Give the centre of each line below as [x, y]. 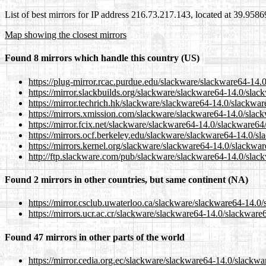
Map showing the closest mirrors [66, 35]
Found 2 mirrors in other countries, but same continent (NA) [126, 180]
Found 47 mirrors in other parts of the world [95, 237]
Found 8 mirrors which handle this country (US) [102, 58]
